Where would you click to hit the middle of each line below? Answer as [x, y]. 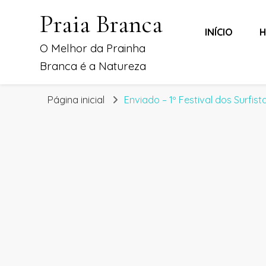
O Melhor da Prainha [93, 48]
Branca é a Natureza [93, 66]
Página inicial [76, 100]
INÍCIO [218, 32]
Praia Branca [102, 24]
